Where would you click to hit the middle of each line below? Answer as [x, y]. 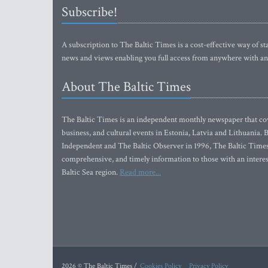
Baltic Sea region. [91, 173]
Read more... [140, 173]
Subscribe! [89, 12]
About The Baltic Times [126, 87]
